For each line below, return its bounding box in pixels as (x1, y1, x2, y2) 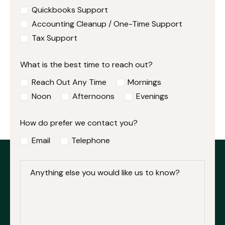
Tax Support (31, 33, 77, 44)
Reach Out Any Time (31, 77, 106, 88)
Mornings (128, 77, 162, 88)
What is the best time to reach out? (20, 59, 153, 70)
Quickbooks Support (31, 5, 108, 16)
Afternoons (72, 91, 115, 102)
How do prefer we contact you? (20, 118, 138, 129)
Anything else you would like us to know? (30, 167, 180, 178)
